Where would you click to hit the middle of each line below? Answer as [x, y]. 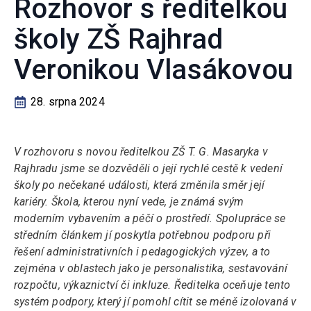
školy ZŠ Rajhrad [119, 39]
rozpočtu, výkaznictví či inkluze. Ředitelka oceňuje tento [152, 285]
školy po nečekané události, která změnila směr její [140, 185]
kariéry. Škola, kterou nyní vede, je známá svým [129, 202]
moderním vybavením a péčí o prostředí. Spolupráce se [150, 218]
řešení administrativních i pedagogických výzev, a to [142, 252]
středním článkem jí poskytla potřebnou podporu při [142, 235]
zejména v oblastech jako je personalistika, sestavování [151, 268]
